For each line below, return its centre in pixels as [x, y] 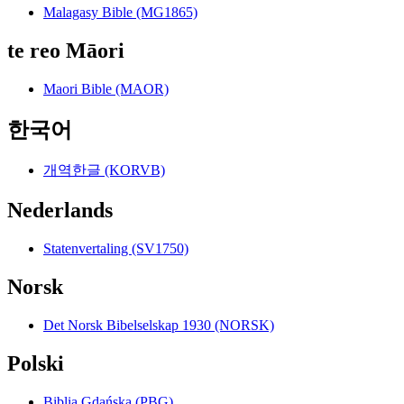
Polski [36, 363]
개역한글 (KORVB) [104, 170]
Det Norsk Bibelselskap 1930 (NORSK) [159, 326]
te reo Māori [66, 50]
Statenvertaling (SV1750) [116, 249]
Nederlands [60, 211]
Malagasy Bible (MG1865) [120, 12]
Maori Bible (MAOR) [106, 88]
